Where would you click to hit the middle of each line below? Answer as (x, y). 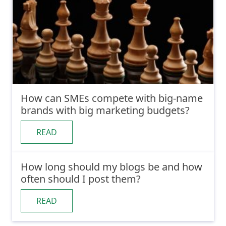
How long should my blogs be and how (111, 167)
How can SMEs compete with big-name (112, 98)
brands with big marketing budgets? (105, 110)
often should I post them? (81, 179)
